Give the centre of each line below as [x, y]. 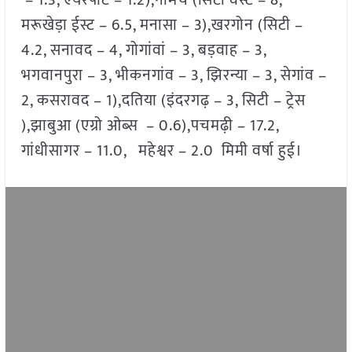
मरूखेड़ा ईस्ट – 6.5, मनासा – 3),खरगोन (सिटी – [162, 26]
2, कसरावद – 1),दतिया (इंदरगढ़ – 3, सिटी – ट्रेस [163, 101]
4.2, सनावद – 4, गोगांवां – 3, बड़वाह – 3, [143, 51]
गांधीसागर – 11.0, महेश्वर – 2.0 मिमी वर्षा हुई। [161, 151]
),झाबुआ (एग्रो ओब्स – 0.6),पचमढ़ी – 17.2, [154, 126]
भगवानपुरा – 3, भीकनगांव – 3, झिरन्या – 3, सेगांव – [174, 76]
